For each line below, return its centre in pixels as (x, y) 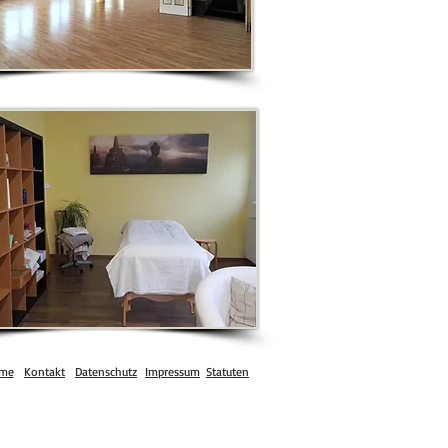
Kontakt (44, 371)
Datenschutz (106, 371)
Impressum (172, 371)
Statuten (227, 371)
